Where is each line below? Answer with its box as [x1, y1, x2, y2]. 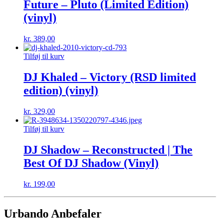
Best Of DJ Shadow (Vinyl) [24, 156, 159, 169]
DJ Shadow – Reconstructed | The [24, 143, 192, 156]
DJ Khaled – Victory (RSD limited [24, 70, 196, 83]
